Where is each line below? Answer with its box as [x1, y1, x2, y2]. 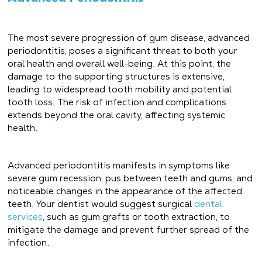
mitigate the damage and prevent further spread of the [8, 223, 250, 235]
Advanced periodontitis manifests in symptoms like [8, 159, 230, 171]
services [8, 211, 43, 222]
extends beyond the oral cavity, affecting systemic [8, 109, 226, 120]
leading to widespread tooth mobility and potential [8, 83, 232, 95]
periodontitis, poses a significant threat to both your [8, 44, 238, 56]
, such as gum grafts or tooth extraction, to [43, 211, 230, 222]
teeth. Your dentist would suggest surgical [8, 198, 195, 209]
